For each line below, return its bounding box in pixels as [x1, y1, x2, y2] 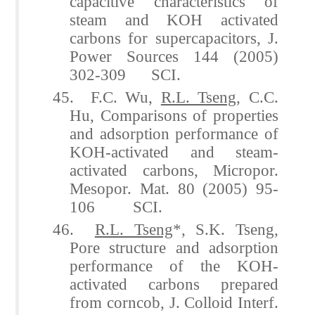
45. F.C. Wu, [53, 87, 161, 106]
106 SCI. [70, 197, 163, 216]
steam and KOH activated [70, 10, 278, 29]
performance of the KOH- [70, 256, 278, 275]
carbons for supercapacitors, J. [70, 28, 278, 47]
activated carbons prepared [70, 274, 278, 293]
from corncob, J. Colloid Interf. [70, 292, 278, 311]
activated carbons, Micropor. [70, 160, 278, 179]
